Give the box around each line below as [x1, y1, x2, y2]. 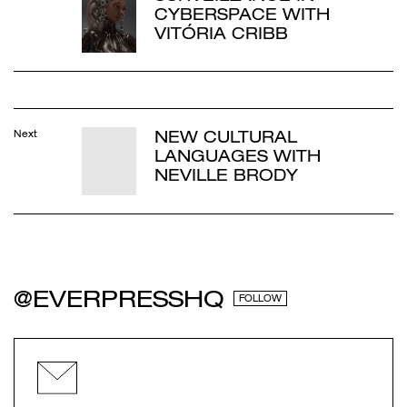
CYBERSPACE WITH [154, 4, 330, 24]
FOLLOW [239, 293, 282, 304]
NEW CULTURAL [154, 127, 297, 147]
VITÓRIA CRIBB [154, 23, 288, 43]
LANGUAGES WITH [154, 146, 321, 166]
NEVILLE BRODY [154, 165, 298, 185]
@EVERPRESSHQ [14, 285, 224, 313]
